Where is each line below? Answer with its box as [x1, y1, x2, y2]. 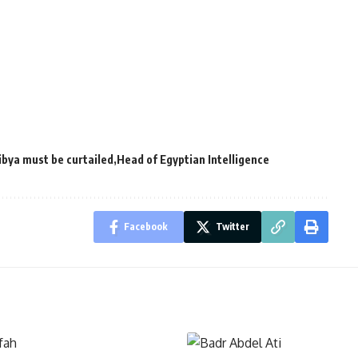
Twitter [215, 220, 249, 233]
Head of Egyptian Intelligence [117, 152, 269, 166]
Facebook [123, 220, 168, 233]
